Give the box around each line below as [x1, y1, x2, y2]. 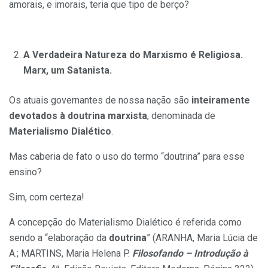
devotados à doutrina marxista [9, 110, 147, 122]
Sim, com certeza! [9, 191, 84, 203]
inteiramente [191, 95, 250, 106]
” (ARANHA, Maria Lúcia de [147, 232, 258, 244]
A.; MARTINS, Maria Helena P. [9, 248, 132, 260]
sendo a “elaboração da [9, 232, 109, 244]
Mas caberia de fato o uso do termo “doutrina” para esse [9, 151, 245, 163]
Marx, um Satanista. [23, 65, 112, 77]
